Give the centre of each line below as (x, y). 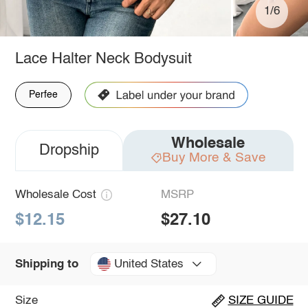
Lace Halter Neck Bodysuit (103, 59)
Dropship (69, 150)
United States (148, 264)
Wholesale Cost (55, 195)
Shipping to (46, 264)
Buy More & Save (214, 157)
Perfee (43, 95)
